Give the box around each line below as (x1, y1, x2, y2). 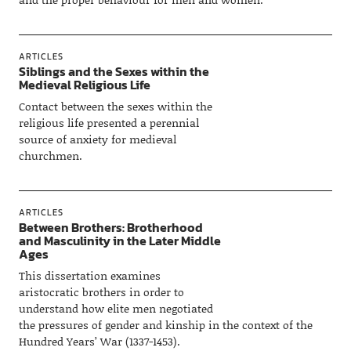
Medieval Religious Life (18, 75, 150, 94)
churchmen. (18, 147, 82, 164)
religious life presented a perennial (18, 114, 199, 131)
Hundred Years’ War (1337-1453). (18, 333, 180, 349)
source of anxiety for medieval (18, 131, 176, 147)
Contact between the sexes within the (18, 98, 212, 114)
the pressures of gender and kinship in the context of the (18, 317, 313, 333)
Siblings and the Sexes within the (18, 62, 209, 81)
